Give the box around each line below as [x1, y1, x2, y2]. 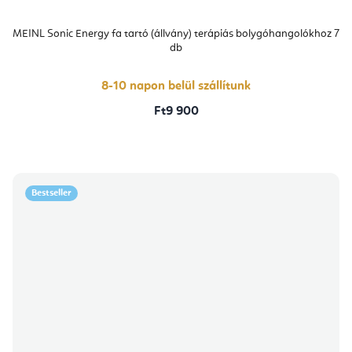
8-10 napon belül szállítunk [101, 80, 251, 93]
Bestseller [31, 189, 71, 199]
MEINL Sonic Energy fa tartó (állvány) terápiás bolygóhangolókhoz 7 [13, 28, 339, 40]
